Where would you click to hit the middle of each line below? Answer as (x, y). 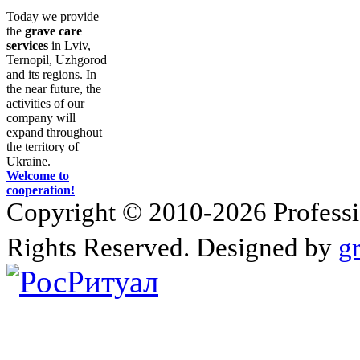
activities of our (45, 103)
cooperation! (41, 190)
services (27, 45)
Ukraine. (29, 161)
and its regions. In (51, 74)
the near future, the (54, 88)
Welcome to (38, 175)
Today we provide (53, 16)
